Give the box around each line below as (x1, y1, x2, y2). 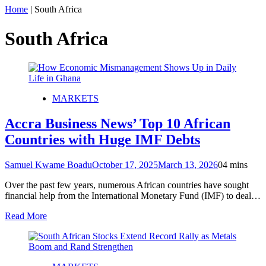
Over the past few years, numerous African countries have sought (5, 179, 249, 190)
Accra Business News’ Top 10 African (5, 115, 230, 131)
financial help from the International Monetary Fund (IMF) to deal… (5, 190, 261, 201)
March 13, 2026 (158, 159, 218, 170)
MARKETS (52, 93, 99, 103)
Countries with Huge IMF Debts (5, 131, 200, 147)
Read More (5, 210, 47, 221)
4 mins (223, 159, 248, 170)
